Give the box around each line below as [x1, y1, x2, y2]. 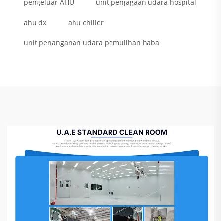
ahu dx [24, 18, 46, 28]
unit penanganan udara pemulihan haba [24, 38, 159, 48]
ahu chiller [68, 18, 104, 28]
